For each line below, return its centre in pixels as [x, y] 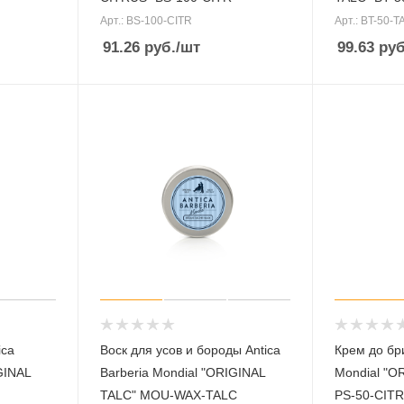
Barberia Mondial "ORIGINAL [183, 372]
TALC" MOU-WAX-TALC [168, 395]
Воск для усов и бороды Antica [190, 349]
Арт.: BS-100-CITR [146, 21]
